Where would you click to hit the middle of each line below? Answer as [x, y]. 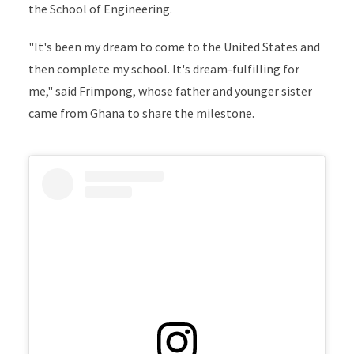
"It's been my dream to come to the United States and [174, 47]
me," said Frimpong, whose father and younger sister [170, 91]
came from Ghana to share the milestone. [141, 113]
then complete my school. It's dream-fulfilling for [164, 69]
